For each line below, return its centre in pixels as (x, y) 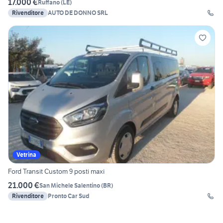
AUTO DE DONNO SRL (78, 13)
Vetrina (26, 155)
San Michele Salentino (70, 185)
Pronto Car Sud (68, 196)
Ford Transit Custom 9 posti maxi (56, 171)
